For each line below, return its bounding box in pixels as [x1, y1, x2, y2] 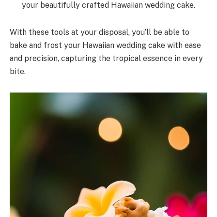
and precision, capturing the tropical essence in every [10, 54, 203, 63]
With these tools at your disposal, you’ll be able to [10, 28, 189, 37]
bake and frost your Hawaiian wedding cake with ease [10, 41, 201, 50]
